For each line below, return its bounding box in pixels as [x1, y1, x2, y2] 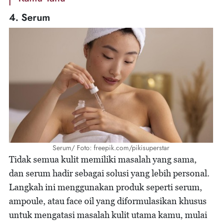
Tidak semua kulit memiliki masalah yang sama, [9, 154, 197, 165]
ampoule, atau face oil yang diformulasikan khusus [9, 196, 207, 207]
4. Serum [9, 10, 50, 25]
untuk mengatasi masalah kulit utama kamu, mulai [9, 210, 207, 221]
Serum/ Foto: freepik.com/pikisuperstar [53, 143, 169, 153]
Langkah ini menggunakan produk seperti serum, [9, 182, 202, 193]
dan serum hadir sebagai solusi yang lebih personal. [9, 168, 210, 179]
